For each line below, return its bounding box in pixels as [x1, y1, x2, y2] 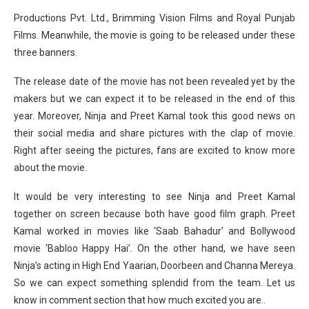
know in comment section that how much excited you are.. [14, 295, 266, 306]
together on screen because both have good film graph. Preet [14, 208, 295, 220]
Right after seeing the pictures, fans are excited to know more [14, 145, 295, 157]
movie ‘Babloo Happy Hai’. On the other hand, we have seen [14, 243, 295, 255]
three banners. [14, 47, 77, 59]
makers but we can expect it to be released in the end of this [14, 93, 295, 105]
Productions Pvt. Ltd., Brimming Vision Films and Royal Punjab [14, 12, 295, 24]
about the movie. [14, 162, 87, 174]
